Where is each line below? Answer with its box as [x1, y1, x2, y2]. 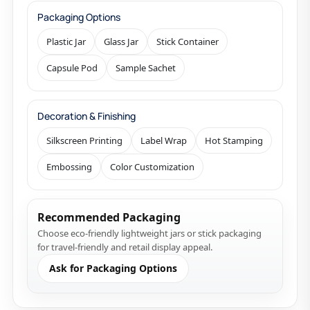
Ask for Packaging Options [49, 262, 177, 275]
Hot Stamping [205, 134, 263, 147]
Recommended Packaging [37, 210, 181, 225]
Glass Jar [104, 35, 138, 48]
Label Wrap [140, 134, 187, 147]
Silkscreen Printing [46, 134, 122, 147]
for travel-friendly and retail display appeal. [37, 241, 212, 253]
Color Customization [110, 161, 194, 173]
